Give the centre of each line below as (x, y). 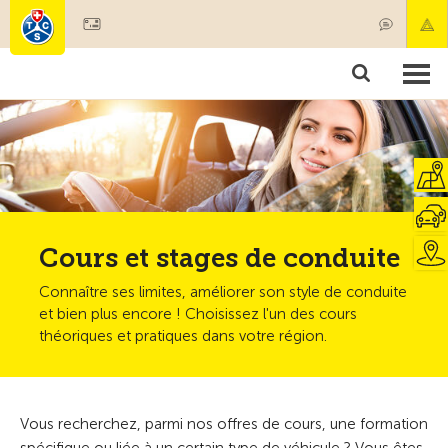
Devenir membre (178, 18)
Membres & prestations (92, 53)
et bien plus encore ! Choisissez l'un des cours (198, 314)
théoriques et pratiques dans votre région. (183, 336)
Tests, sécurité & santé (89, 125)
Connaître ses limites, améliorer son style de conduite (223, 292)
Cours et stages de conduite (219, 258)
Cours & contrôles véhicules (108, 89)
